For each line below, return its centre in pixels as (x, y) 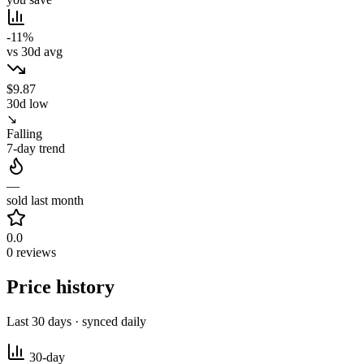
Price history (61, 287)
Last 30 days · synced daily (76, 322)
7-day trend (36, 149)
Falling (24, 134)
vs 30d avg (35, 52)
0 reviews (31, 253)
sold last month (45, 201)
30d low (28, 104)
